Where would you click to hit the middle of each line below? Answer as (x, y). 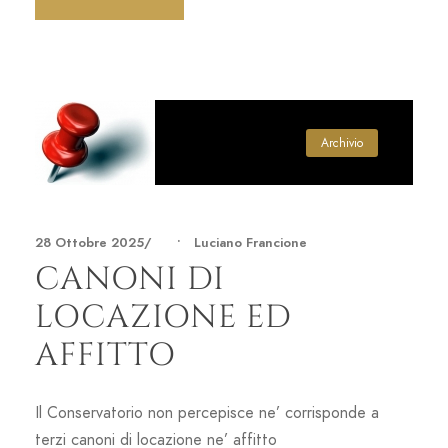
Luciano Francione (250, 242)
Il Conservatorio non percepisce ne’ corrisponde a (207, 412)
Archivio (342, 142)
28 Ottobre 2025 (89, 242)
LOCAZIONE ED (163, 317)
